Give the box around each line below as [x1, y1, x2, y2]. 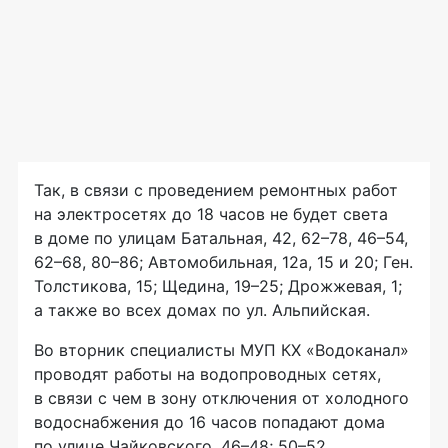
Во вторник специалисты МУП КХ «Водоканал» [34, 340, 409, 360]
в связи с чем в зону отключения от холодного [34, 388, 409, 408]
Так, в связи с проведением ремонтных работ [34, 180, 398, 200]
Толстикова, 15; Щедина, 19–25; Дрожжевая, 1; [34, 276, 402, 296]
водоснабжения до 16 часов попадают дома [34, 412, 385, 432]
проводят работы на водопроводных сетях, [34, 364, 381, 384]
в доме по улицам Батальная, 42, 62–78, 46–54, [34, 228, 408, 248]
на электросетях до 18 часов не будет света [34, 204, 388, 224]
